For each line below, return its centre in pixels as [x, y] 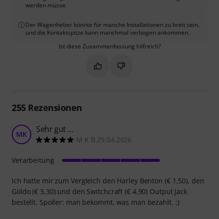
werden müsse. [46, 5]
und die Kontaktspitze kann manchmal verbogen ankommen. [108, 33]
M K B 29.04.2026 [104, 140]
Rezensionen [54, 108]
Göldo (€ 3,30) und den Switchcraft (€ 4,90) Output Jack [99, 191]
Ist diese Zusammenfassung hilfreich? [109, 46]
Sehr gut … [55, 129]
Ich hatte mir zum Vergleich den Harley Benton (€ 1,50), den [108, 181]
